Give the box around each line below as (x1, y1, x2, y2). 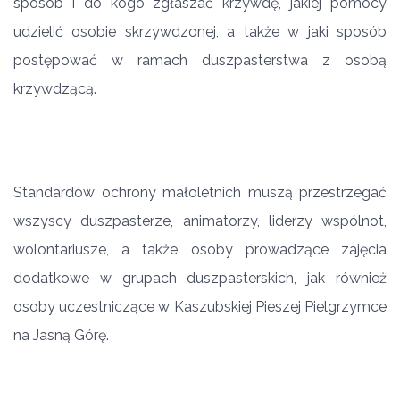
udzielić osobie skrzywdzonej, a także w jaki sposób (13, 23, 387, 40)
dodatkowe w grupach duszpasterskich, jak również (13, 270, 387, 287)
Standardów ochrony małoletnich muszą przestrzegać (13, 184, 387, 201)
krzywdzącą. (13, 80, 96, 97)
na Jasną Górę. (13, 327, 109, 344)
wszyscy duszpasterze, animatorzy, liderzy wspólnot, (13, 212, 387, 229)
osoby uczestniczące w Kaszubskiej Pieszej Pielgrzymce (13, 298, 387, 315)
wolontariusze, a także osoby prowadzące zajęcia (13, 241, 387, 258)
